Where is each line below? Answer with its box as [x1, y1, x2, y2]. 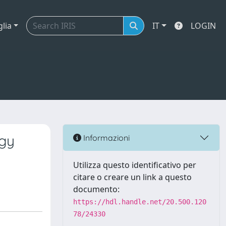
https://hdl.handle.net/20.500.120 [73, 198, 206, 206]
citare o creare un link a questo [73, 172, 192, 183]
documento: [73, 184, 120, 195]
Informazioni [81, 132, 130, 143]
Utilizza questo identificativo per [73, 159, 196, 171]
